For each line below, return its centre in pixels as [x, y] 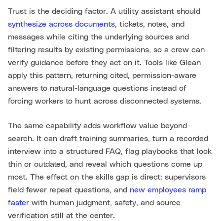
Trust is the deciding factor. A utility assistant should [104, 12]
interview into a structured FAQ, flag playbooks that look [110, 152]
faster [18, 203]
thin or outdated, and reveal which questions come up [105, 165]
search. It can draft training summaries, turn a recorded [108, 139]
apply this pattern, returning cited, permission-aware [102, 76]
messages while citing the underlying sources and [98, 37]
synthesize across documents [61, 24]
